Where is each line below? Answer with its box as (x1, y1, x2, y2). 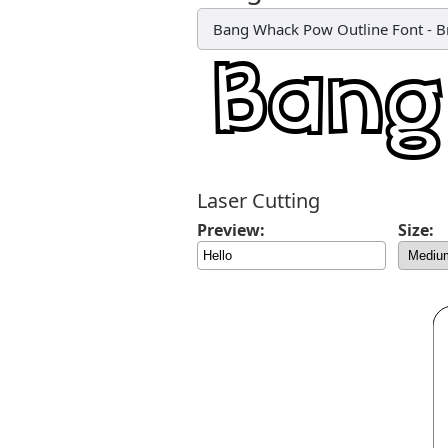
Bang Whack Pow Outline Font (213, 19, 423, 39)
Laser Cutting (197, 187, 320, 214)
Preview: (197, 219, 265, 241)
